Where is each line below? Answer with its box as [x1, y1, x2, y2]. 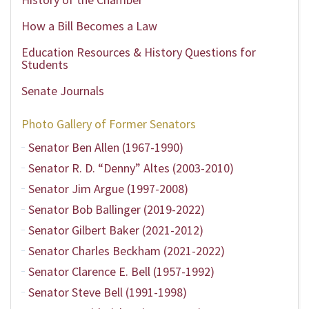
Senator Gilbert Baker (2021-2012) [28, 222, 203, 238]
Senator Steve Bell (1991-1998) [28, 284, 187, 300]
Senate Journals [21, 83, 104, 99]
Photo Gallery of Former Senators [21, 116, 196, 132]
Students [21, 57, 68, 72]
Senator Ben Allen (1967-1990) [28, 139, 183, 155]
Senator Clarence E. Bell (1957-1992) [28, 263, 215, 279]
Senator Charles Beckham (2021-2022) [28, 243, 225, 259]
